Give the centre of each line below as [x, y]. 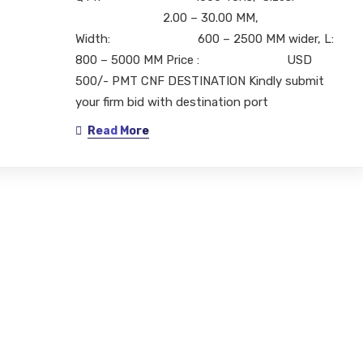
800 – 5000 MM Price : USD [193, 60]
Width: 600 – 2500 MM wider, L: [204, 38]
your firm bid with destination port [171, 102]
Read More [118, 130]
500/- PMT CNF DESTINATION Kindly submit [199, 81]
